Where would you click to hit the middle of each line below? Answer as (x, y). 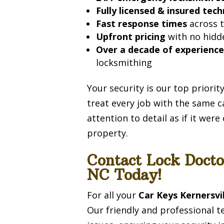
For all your (113, 195)
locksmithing (124, 62)
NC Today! (124, 175)
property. (108, 133)
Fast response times (142, 23)
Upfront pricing (131, 36)
